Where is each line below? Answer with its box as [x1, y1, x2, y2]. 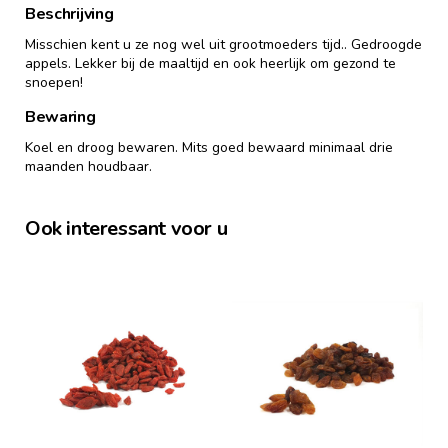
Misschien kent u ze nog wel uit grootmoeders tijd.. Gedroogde [25, 34, 422, 54]
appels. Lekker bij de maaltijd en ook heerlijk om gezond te [25, 53, 396, 73]
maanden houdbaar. [25, 156, 152, 176]
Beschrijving [25, 2, 114, 25]
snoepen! [25, 72, 83, 92]
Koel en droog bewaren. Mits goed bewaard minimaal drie [25, 137, 393, 157]
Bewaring [25, 105, 96, 128]
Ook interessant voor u [25, 214, 228, 242]
